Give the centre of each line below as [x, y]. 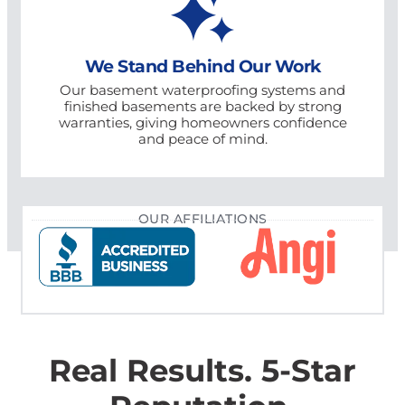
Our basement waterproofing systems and [202, 89]
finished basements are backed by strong [202, 106]
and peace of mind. [202, 138]
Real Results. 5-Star [202, 368]
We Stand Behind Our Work [202, 65]
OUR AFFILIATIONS [202, 218]
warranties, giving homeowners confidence [202, 122]
